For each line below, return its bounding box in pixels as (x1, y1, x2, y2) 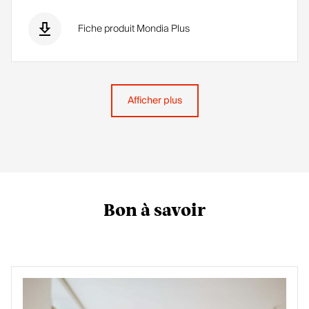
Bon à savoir (103, 203, 206, 219)
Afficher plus (127, 92, 182, 109)
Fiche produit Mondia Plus (78, 21, 190, 37)
